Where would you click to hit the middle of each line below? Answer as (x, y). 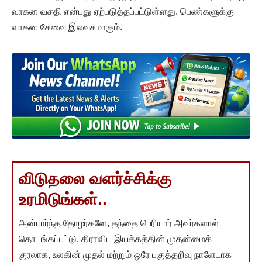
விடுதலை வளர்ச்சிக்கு (95, 179)
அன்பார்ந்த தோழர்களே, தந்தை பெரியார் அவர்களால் (119, 223)
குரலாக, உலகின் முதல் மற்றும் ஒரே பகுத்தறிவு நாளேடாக (125, 255)
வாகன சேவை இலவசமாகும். (67, 27)
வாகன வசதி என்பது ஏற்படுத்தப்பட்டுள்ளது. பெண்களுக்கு (123, 11)
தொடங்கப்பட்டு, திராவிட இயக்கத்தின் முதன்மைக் (115, 239)
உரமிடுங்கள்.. (63, 199)
